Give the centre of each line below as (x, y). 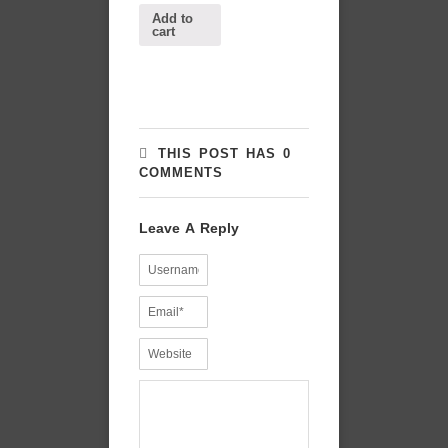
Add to (172, 19)
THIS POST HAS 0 (224, 154)
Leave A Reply (189, 228)
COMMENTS (181, 173)
